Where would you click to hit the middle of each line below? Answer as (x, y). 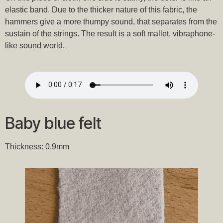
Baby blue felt (53, 123)
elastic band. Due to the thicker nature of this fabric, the (101, 9)
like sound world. (35, 45)
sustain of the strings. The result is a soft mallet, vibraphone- (110, 33)
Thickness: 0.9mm (37, 146)
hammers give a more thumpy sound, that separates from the (111, 21)
